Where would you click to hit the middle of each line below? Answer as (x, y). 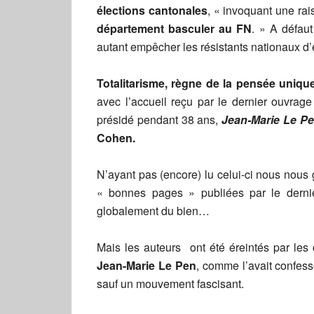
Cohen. (116, 138)
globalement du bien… (153, 211)
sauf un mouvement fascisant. (170, 284)
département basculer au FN (175, 28)
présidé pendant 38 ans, (158, 120)
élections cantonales (152, 10)
